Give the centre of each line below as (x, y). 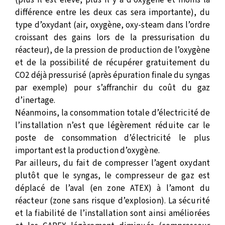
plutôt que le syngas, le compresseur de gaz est (113, 176)
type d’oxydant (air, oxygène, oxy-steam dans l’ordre (113, 25)
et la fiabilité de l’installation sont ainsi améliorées (113, 213)
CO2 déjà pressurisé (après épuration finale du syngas (113, 75)
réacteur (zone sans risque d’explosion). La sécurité (113, 201)
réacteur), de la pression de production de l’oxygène (113, 50)
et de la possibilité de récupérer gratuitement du (113, 63)
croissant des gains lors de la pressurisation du (113, 38)
